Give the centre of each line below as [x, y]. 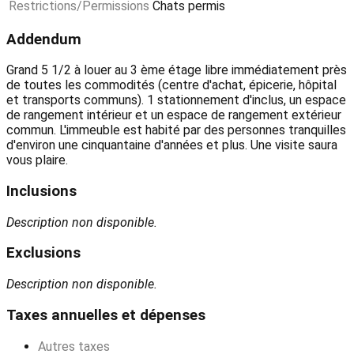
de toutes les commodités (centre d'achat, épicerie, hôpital [171, 85]
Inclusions [41, 192]
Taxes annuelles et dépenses [106, 315]
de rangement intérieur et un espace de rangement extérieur [174, 115]
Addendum [44, 39]
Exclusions [43, 253]
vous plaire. [37, 160]
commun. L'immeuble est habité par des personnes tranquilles [176, 130]
